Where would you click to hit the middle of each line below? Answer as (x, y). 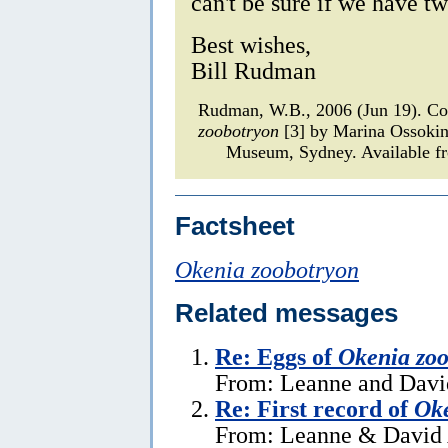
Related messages (286, 312)
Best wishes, (251, 44)
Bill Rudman (253, 70)
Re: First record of (314, 408)
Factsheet (235, 225)
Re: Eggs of (276, 356)
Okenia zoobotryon (267, 269)
